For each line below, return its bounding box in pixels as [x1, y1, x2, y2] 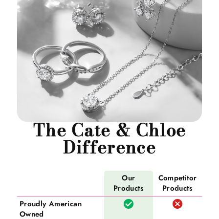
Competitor [158, 173, 197, 184]
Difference [63, 134, 156, 161]
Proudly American [20, 198, 82, 210]
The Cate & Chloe [33, 117, 186, 144]
